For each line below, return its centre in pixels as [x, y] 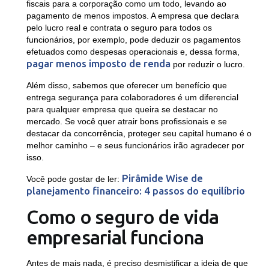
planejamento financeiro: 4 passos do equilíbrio [135, 191]
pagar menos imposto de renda [98, 64]
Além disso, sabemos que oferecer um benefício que [126, 86]
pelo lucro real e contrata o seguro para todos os [119, 28]
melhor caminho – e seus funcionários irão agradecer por [135, 146]
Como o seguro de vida [122, 217]
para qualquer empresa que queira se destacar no [122, 110]
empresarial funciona [115, 237]
